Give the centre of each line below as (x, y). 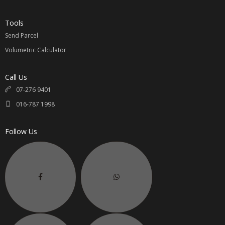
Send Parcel (22, 35)
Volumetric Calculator (36, 50)
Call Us (16, 77)
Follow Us (21, 131)
